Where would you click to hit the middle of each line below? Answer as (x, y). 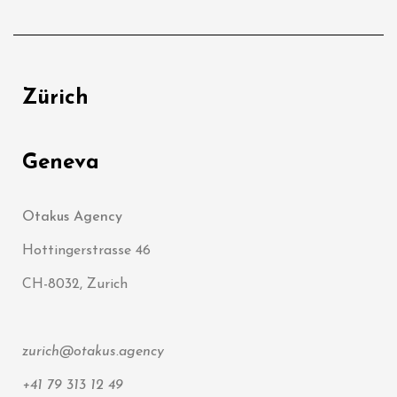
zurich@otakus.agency (93, 351)
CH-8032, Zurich (75, 284)
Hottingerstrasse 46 (86, 250)
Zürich (55, 98)
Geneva (61, 163)
